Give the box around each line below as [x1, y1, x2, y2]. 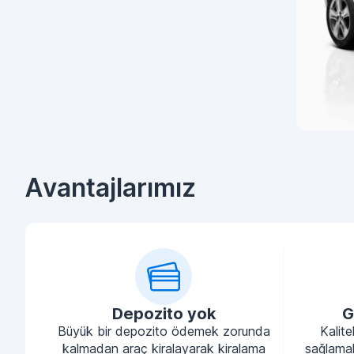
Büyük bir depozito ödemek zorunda [57, 323, 270, 339]
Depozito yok [111, 304, 216, 323]
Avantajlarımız [25, 172, 196, 203]
